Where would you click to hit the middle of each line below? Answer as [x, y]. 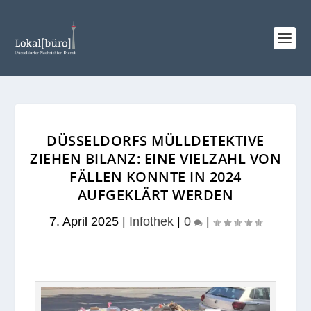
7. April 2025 [84, 221]
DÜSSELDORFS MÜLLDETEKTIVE [155, 141]
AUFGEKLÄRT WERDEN [155, 195]
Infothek [151, 221]
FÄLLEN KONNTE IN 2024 [155, 177]
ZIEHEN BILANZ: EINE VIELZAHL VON [155, 159]
